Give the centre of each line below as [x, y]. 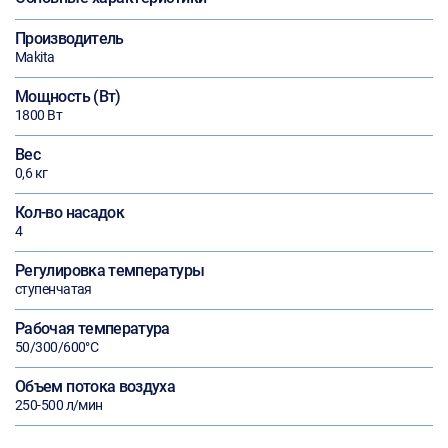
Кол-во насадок [70, 212]
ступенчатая [53, 289]
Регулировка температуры [110, 270]
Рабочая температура [92, 328]
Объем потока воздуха [95, 386]
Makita [35, 57]
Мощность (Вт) [68, 96]
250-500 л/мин [59, 405]
